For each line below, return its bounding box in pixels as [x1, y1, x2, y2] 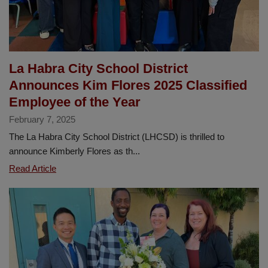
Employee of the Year [9, 94, 141, 109]
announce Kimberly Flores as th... [9, 145, 140, 156]
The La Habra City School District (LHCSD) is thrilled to [9, 131, 224, 142]
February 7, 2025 [9, 114, 75, 124]
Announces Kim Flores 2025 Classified [9, 77, 247, 93]
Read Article [9, 163, 56, 173]
